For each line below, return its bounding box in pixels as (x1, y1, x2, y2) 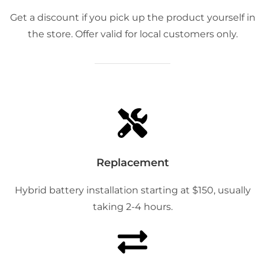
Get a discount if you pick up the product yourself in (9, 12, 256, 23)
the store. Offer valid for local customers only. (27, 28, 238, 40)
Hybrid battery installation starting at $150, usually (14, 185, 251, 196)
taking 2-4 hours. (92, 201, 173, 212)
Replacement (96, 156, 169, 169)
